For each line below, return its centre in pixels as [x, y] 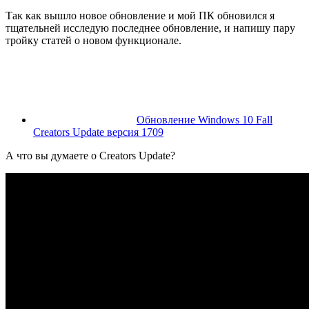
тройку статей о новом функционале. [93, 41]
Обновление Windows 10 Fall [205, 120]
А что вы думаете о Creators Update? [90, 156]
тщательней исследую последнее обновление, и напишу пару [150, 28]
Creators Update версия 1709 [98, 132]
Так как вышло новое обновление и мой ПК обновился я [140, 16]
